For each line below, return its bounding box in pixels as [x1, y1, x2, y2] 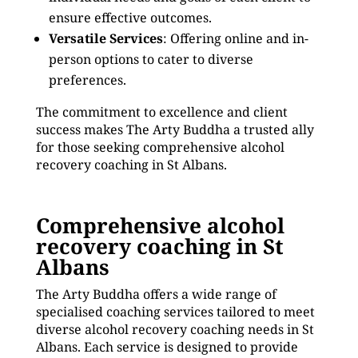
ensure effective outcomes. [48, 9, 212, 26]
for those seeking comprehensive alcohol [35, 138, 284, 156]
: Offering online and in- [162, 30, 308, 47]
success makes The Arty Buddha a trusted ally [35, 121, 314, 138]
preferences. [48, 71, 126, 89]
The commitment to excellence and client [35, 103, 288, 121]
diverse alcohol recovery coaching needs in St [35, 320, 314, 338]
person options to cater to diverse [48, 50, 253, 68]
